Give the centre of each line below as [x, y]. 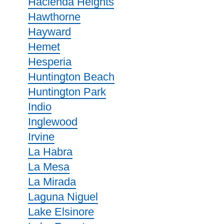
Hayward [49, 32]
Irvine [41, 137]
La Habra [50, 152]
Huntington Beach [71, 77]
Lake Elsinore [61, 212]
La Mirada [52, 182]
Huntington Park [67, 92]
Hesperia [50, 62]
